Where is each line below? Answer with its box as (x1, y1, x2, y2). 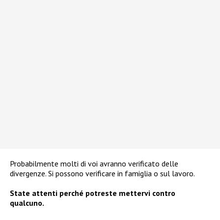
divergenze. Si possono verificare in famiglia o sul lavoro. (10, 168, 195, 179)
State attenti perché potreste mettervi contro (10, 188, 175, 198)
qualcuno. (10, 198, 44, 208)
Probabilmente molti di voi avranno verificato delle (10, 159, 178, 169)
